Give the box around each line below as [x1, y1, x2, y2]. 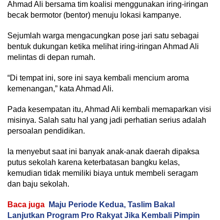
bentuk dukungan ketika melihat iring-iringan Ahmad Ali [7, 42, 199, 51]
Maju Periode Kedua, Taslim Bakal [49, 200, 175, 209]
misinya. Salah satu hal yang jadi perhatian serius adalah [7, 116, 206, 124]
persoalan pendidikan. [7, 127, 85, 135]
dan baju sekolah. [7, 180, 69, 188]
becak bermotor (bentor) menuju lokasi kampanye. [7, 11, 181, 19]
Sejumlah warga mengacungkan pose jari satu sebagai [7, 31, 199, 40]
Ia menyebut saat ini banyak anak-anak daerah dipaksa [7, 147, 199, 156]
